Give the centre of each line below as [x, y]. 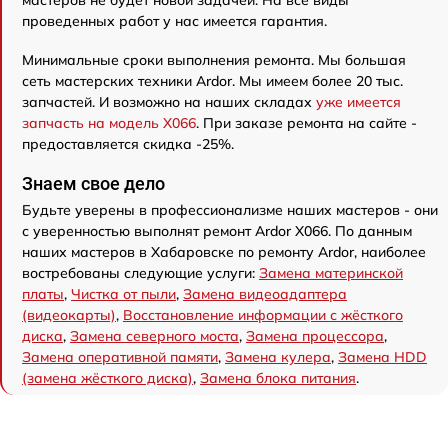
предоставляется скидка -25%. [128, 144]
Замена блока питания [278, 378]
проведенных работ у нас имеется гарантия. [174, 21]
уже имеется [358, 102]
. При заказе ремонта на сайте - [306, 123]
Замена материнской [331, 273]
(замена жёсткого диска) [107, 378]
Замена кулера [278, 357]
